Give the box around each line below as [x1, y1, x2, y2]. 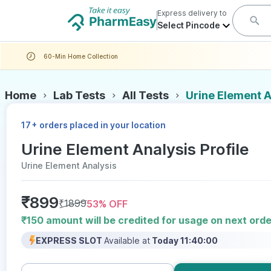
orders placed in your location [39, 120, 166, 130]
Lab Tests [53, 89, 105, 102]
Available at [104, 235, 150, 246]
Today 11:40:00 [152, 235, 218, 246]
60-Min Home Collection [44, 52, 118, 60]
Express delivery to [157, 8, 227, 18]
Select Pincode [157, 20, 220, 30]
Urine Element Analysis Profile [21, 140, 249, 158]
